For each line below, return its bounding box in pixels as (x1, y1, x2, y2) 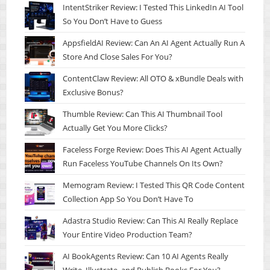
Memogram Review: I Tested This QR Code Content (63, 179, 245, 190)
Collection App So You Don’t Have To (63, 193, 194, 204)
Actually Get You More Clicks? (63, 122, 168, 133)
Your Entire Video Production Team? (63, 228, 193, 240)
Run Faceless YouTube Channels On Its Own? (63, 157, 224, 169)
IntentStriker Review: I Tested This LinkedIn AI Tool (63, 1, 244, 13)
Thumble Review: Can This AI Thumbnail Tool (63, 108, 223, 119)
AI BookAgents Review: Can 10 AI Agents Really (63, 250, 229, 262)
